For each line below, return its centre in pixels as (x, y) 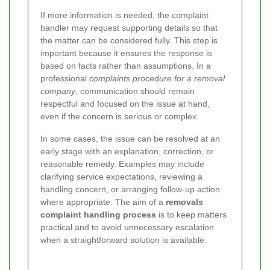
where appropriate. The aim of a (103, 202)
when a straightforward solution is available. (124, 240)
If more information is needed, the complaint (124, 15)
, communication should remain (135, 91)
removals (184, 202)
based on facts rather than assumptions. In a (126, 65)
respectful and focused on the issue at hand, (125, 103)
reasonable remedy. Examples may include (122, 164)
